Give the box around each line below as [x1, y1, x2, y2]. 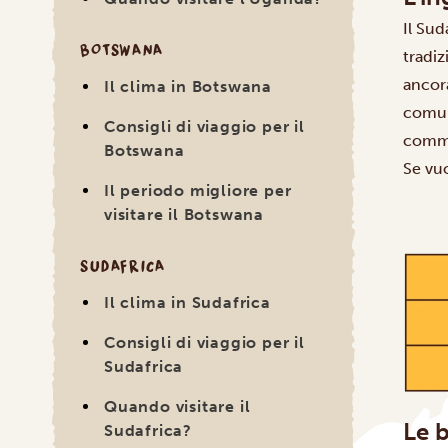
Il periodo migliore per [104, 181, 292, 200]
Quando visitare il [104, 397, 251, 416]
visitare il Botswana [104, 205, 265, 224]
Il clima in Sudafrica [104, 293, 271, 312]
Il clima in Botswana [104, 77, 272, 96]
